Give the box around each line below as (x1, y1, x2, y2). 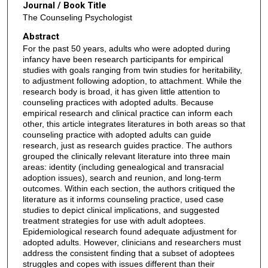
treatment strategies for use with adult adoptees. (22, 215, 206, 226)
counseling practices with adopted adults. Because (22, 97, 214, 107)
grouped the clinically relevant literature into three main (22, 151, 230, 161)
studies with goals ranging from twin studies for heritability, (22, 65, 242, 75)
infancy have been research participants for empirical (22, 54, 223, 64)
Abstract (22, 31, 59, 42)
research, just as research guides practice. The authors (22, 140, 232, 150)
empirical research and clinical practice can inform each (22, 108, 233, 118)
